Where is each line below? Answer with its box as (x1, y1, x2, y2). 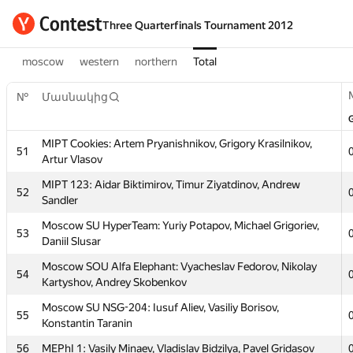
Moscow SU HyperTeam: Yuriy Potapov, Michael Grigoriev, (42, 219, 319, 232)
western (80, 55, 119, 68)
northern (135, 55, 177, 68)
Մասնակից (42, 91, 108, 103)
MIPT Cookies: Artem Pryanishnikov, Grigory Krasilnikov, (42, 137, 312, 150)
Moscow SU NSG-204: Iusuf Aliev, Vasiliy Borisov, (42, 301, 279, 314)
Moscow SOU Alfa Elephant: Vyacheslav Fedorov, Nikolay (42, 260, 317, 273)
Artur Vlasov (42, 153, 102, 165)
